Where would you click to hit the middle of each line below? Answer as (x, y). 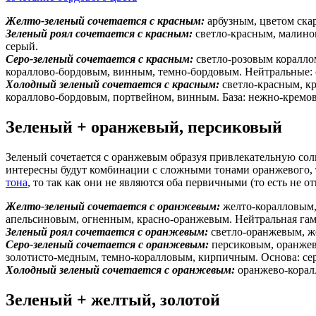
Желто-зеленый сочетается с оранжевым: (113, 207)
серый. (22, 47)
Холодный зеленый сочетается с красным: (113, 85)
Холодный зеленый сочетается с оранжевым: (120, 270)
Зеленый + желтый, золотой (113, 299)
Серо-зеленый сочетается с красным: (99, 59)
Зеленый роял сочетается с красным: (99, 34)
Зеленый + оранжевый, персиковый (144, 127)
